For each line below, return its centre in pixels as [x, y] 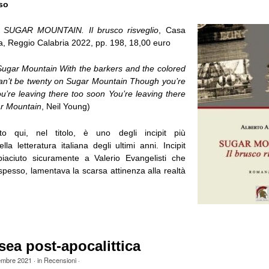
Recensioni [60, 260]
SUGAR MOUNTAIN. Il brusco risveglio [81, 30]
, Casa [172, 30]
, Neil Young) [65, 107]
